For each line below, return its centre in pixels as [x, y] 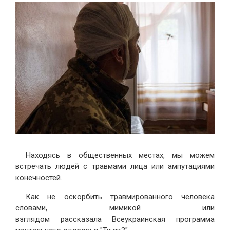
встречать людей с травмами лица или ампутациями [115, 167]
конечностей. [39, 178]
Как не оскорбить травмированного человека [120, 197]
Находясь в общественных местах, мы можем [120, 155]
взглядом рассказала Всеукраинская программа [115, 219]
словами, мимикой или [115, 208]
